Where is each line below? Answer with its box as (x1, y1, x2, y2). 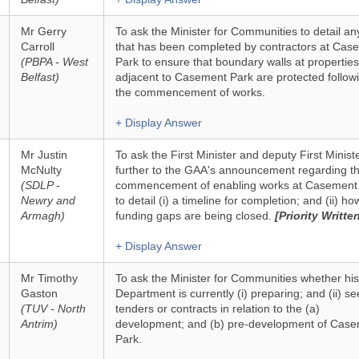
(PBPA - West (20, 55, 88, 68)
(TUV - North (20, 302, 86, 315)
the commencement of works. (115, 86, 265, 99)
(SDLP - (20, 179, 60, 192)
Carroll (20, 40, 54, 53)
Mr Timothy (20, 272, 78, 284)
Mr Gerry (20, 25, 67, 38)
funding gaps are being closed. (115, 209, 272, 222)
